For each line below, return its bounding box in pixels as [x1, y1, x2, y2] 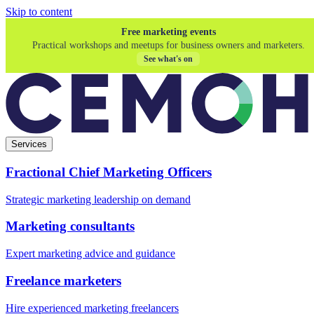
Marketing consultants [6, 219, 135, 234]
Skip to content [6, 6, 72, 18]
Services [11, 139, 47, 150]
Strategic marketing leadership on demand [6, 193, 191, 205]
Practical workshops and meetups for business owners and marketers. [32, 40, 305, 50]
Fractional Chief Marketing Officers [6, 164, 212, 179]
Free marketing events [121, 27, 216, 37]
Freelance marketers [6, 273, 121, 288]
